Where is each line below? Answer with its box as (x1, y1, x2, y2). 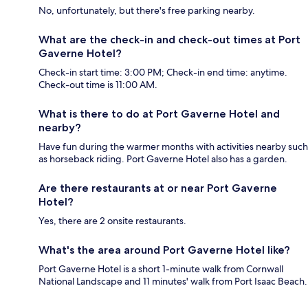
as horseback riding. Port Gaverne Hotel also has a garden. (38, 153, 287, 166)
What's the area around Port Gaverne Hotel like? (38, 243, 290, 257)
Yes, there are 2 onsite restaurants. (38, 214, 186, 228)
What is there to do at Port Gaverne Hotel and (38, 107, 280, 121)
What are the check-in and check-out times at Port (38, 33, 300, 47)
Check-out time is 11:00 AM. (38, 78, 157, 91)
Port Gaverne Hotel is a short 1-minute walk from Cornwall (38, 263, 283, 276)
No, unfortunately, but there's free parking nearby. (38, 4, 255, 17)
